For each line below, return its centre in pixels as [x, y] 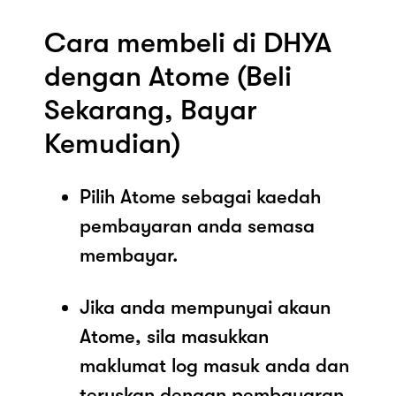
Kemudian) [112, 143]
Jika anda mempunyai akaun [205, 307]
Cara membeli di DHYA [188, 42]
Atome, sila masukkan [174, 336]
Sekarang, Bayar [151, 110]
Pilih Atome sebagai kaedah [200, 196]
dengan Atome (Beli [168, 76]
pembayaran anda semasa [197, 225]
